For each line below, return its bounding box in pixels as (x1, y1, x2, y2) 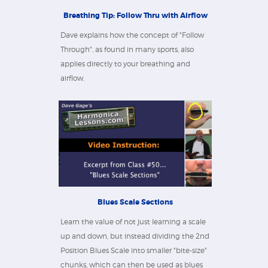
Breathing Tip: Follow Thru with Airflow (63, 11, 208, 21)
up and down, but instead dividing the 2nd (60, 232, 209, 241)
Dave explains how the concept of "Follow (60, 31, 204, 40)
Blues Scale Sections (98, 197, 173, 208)
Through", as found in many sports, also (60, 45, 194, 54)
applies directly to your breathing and (60, 59, 190, 69)
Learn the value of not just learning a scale (60, 217, 206, 227)
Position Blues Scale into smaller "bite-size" (60, 246, 207, 255)
